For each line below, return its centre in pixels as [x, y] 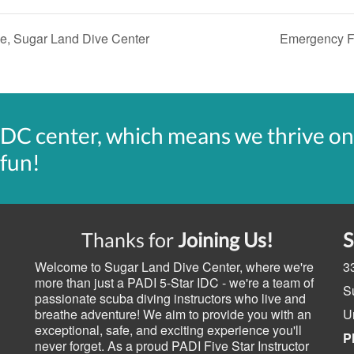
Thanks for [129, 240]
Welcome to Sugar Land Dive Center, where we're [174, 267]
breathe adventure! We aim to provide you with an [173, 314]
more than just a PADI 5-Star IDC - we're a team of [174, 283]
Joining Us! [225, 240]
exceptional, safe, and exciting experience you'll [168, 330]
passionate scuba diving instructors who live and [170, 299]
